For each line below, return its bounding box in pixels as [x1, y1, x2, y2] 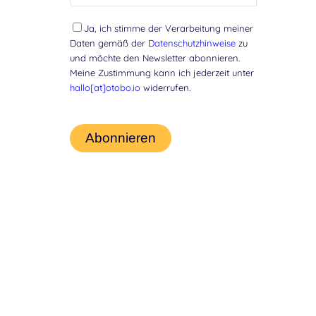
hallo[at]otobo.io [69, 82, 140, 94]
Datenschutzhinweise [147, 37, 236, 49]
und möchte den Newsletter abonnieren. [69, 52, 240, 64]
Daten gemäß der [69, 37, 148, 49]
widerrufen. [140, 82, 190, 94]
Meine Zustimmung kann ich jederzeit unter [69, 67, 254, 79]
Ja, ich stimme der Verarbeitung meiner [83, 23, 253, 35]
